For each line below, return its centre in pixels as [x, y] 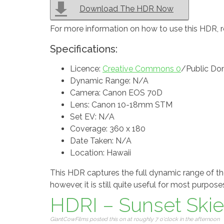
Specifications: [84, 49]
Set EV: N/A [92, 117]
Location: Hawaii [100, 153]
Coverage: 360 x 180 [108, 129]
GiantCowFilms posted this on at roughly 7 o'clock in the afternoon [135, 219]
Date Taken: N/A [101, 141]
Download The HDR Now [126, 9]
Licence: [86, 69]
